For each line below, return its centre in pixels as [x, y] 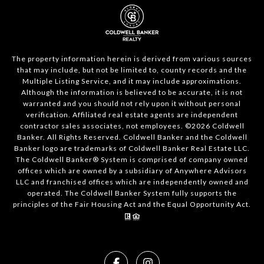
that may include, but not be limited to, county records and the [132, 70]
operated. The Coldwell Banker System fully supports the [132, 193]
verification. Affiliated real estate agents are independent [132, 115]
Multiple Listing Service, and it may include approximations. [132, 81]
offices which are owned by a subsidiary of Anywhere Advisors [132, 171]
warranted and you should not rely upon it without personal [132, 104]
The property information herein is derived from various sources [132, 59]
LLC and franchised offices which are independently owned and [132, 182]
